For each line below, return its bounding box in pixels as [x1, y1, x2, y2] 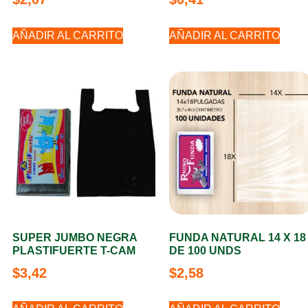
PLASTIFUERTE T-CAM [12, 245, 135, 256]
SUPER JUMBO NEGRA [12, 232, 137, 243]
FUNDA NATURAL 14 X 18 [169, 232, 306, 243]
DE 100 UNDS [169, 245, 241, 256]
